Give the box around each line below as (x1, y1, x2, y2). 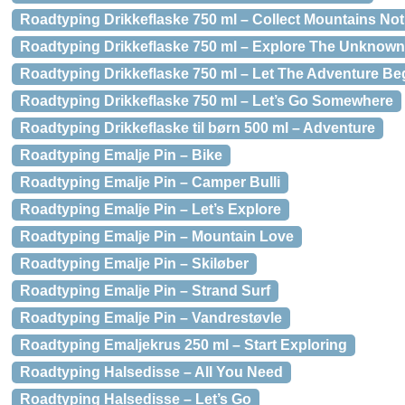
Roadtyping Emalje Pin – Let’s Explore (20, 202, 281, 217)
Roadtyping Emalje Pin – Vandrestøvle (20, 310, 282, 325)
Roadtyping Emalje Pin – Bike (20, 147, 222, 163)
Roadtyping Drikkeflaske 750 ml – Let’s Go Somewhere (20, 93, 393, 108)
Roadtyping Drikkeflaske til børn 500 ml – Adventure (20, 120, 375, 136)
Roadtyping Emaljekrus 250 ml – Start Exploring (20, 337, 347, 353)
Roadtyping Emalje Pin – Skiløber (20, 256, 249, 271)
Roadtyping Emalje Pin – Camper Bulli (20, 174, 280, 190)
